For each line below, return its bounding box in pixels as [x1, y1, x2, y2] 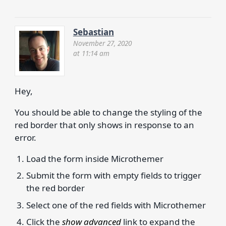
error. [14, 131, 36, 143]
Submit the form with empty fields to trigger [26, 169, 202, 181]
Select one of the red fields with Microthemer [26, 199, 206, 211]
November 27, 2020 [73, 38, 132, 48]
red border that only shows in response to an [14, 119, 194, 131]
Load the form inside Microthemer [26, 152, 164, 164]
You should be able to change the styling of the [14, 106, 202, 118]
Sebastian [73, 26, 114, 38]
